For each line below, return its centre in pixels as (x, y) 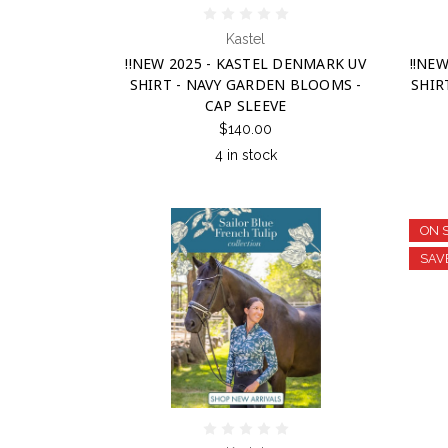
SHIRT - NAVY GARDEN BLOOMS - (245, 84)
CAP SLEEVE (245, 105)
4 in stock (245, 155)
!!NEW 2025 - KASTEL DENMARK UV (245, 63)
